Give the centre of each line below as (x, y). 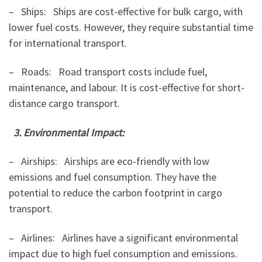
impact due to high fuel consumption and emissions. (123, 253)
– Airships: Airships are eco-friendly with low (109, 161)
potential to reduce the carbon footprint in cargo (116, 193)
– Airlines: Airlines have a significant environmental (123, 237)
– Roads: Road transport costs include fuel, (108, 72)
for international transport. (68, 43)
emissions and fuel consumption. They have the (113, 177)
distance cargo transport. (64, 104)
